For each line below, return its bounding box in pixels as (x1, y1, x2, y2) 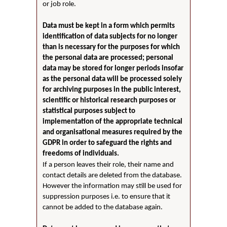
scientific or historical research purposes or (43, 96, 176, 104)
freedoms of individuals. (43, 149, 120, 158)
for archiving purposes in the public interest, (43, 86, 181, 94)
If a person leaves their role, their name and (43, 161, 174, 169)
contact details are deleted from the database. (43, 171, 182, 179)
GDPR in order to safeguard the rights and (43, 139, 172, 147)
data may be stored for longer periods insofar (43, 64, 184, 72)
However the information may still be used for (43, 182, 182, 190)
